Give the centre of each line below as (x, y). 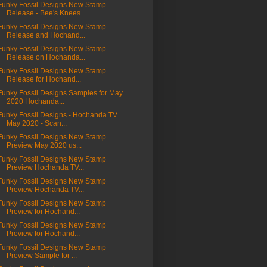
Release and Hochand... (46, 35)
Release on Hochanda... (46, 58)
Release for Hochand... (44, 80)
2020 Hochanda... (35, 102)
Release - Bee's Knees (43, 13)
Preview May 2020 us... (44, 146)
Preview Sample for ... (41, 256)
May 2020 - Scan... (36, 124)
